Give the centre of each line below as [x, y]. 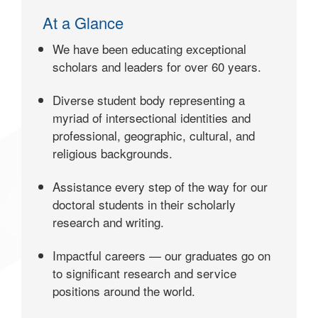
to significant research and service [144, 273]
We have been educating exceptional [149, 49]
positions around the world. [124, 291]
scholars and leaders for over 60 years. [157, 66]
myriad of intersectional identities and [152, 117]
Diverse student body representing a [149, 100]
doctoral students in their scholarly [144, 204]
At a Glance [83, 22]
